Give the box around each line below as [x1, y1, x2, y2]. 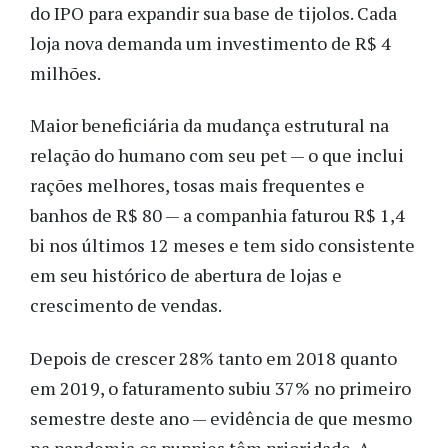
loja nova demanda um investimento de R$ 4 [30, 30, 391, 55]
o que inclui [304, 143, 404, 168]
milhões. [30, 60, 101, 85]
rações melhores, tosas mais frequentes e [30, 173, 365, 198]
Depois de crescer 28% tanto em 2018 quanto [30, 345, 397, 370]
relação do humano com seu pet [30, 143, 290, 168]
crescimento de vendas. [30, 293, 225, 318]
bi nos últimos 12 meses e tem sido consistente [30, 233, 415, 258]
